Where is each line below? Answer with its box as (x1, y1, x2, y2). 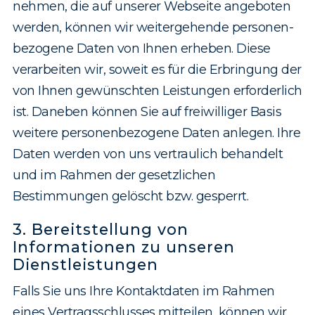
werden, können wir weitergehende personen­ (13, 20, 294, 36)
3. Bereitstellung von (13, 220, 188, 239)
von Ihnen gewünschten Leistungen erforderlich (13, 83, 302, 99)
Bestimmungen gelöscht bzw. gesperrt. (13, 188, 248, 205)
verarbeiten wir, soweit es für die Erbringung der (13, 62, 302, 78)
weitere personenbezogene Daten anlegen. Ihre (13, 125, 300, 141)
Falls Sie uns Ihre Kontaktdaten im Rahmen (13, 283, 275, 300)
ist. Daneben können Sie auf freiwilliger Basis (13, 104, 281, 120)
